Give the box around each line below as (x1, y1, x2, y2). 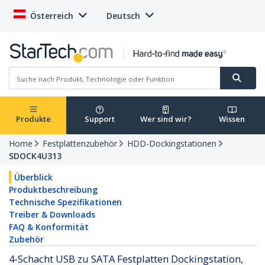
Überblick (14, 172, 53, 183)
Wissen (219, 114, 245, 125)
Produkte (15, 114, 51, 125)
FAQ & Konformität (9, 221, 89, 233)
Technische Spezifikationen (9, 196, 122, 208)
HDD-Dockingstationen (127, 138, 216, 150)
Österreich (30, 10, 73, 21)
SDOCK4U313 (9, 150, 62, 162)
